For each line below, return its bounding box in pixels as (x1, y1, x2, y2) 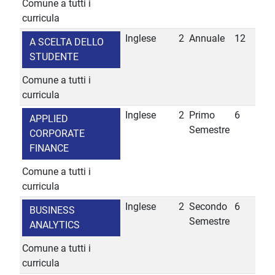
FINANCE (29, 142, 69, 155)
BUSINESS (29, 204, 75, 217)
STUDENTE (29, 51, 79, 63)
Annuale (189, 33, 225, 45)
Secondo (189, 201, 227, 213)
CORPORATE (29, 128, 85, 140)
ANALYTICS (29, 219, 80, 231)
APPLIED (29, 113, 68, 125)
